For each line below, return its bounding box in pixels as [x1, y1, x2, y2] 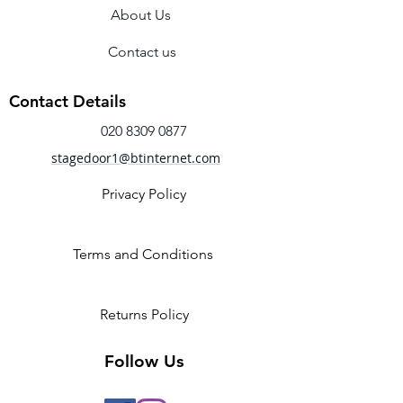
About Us [110, 5, 171, 23]
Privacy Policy [102, 184, 186, 202]
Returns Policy [99, 305, 189, 323]
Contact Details [9, 90, 126, 112]
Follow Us [104, 350, 184, 372]
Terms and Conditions [73, 245, 213, 263]
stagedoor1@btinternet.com [51, 148, 220, 166]
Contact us [108, 42, 176, 60]
